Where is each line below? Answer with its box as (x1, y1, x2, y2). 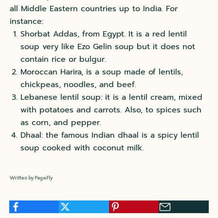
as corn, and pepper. (20, 117, 101, 129)
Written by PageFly (10, 174, 53, 182)
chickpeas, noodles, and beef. (20, 79, 136, 91)
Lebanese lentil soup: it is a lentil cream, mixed (20, 91, 202, 104)
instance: (10, 16, 43, 28)
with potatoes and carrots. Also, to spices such (20, 104, 201, 116)
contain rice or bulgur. (20, 54, 106, 66)
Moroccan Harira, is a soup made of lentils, (20, 66, 183, 78)
